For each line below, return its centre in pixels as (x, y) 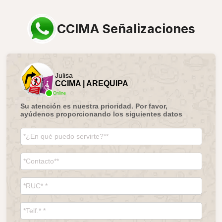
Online (59, 93)
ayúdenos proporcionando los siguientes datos (101, 114)
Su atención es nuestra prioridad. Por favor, (94, 106)
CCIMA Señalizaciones (126, 29)
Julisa (64, 75)
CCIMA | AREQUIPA (91, 83)
